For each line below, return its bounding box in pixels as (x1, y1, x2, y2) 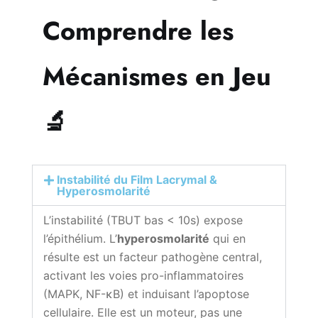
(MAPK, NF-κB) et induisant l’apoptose (43, 286, 249, 301)
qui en (209, 231, 246, 246)
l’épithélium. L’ (43, 231, 117, 246)
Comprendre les (43, 11, 234, 50)
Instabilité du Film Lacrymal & (57, 172, 218, 187)
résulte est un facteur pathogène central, (43, 249, 262, 264)
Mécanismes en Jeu (43, 57, 271, 95)
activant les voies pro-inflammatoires (43, 268, 243, 283)
